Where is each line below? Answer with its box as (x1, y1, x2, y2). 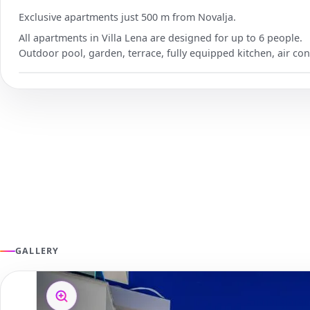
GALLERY (15, 245, 60, 257)
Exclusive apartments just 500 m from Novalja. (19, 10, 236, 24)
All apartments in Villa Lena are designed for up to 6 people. (19, 31, 302, 45)
